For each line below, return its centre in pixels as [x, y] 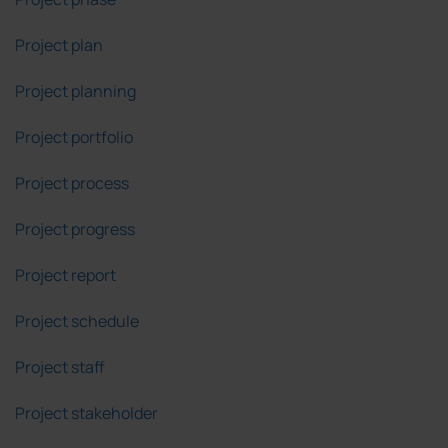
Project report [65, 275]
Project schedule [77, 321]
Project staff [60, 367]
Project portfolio [74, 137]
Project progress [75, 229]
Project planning [75, 91]
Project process [72, 183]
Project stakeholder [86, 413]
